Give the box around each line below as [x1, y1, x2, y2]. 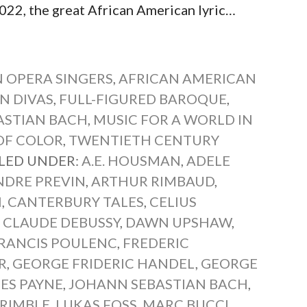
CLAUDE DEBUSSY [3, 214, 121, 230]
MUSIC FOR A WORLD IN [93, 111, 254, 127]
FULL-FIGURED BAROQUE [59, 90, 228, 107]
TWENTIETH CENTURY [69, 132, 220, 148]
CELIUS [149, 193, 197, 210]
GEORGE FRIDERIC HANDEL [12, 255, 196, 271]
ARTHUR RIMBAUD [91, 173, 215, 189]
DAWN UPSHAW [125, 214, 232, 230]
